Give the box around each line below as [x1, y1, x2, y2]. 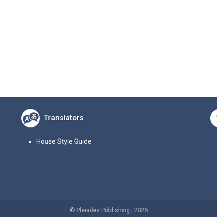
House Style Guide [36, 138, 92, 146]
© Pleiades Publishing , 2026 [69, 206, 148, 214]
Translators [44, 113, 84, 123]
